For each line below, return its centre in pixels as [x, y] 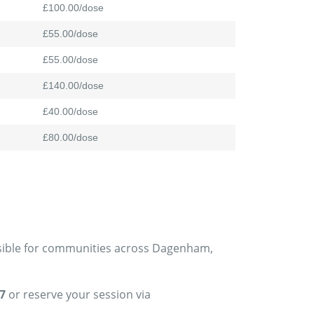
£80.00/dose [70, 138]
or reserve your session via [78, 295]
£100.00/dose [73, 8]
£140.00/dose [73, 86]
